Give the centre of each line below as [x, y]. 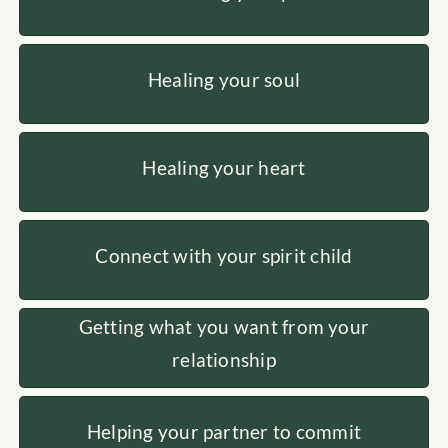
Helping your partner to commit [224, 431]
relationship [224, 360]
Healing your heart [224, 167]
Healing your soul [224, 79]
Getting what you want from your [224, 327]
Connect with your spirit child [224, 255]
